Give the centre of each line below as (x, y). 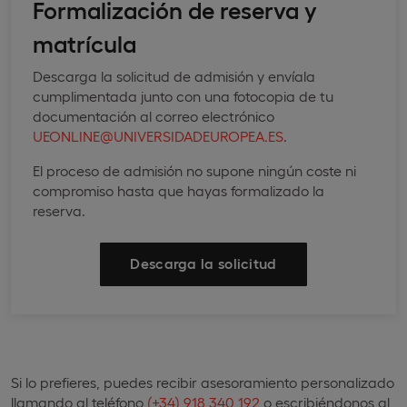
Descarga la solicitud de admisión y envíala (174, 75)
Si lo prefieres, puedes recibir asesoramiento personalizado (203, 382)
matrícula (84, 42)
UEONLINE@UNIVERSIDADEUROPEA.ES (158, 135)
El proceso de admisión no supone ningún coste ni (194, 170)
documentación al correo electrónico (154, 115)
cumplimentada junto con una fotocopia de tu (183, 95)
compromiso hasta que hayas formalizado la (179, 190)
